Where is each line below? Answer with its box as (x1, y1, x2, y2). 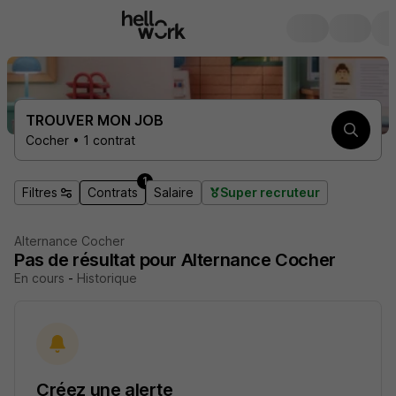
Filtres (22, 185, 57, 200)
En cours (14, 270, 65, 286)
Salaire (154, 185, 194, 200)
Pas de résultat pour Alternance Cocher (14, 249, 336, 270)
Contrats (88, 185, 138, 200)
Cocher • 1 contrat (26, 133, 135, 148)
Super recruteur (220, 185, 320, 200)
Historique (77, 270, 137, 286)
